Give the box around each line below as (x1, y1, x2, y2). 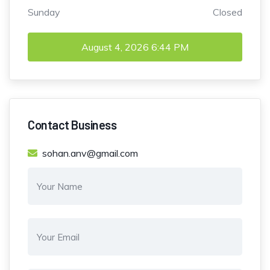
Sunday (28, 6, 60, 19)
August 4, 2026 (81, 41, 149, 54)
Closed (213, 6, 242, 19)
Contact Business (28, 118, 116, 133)
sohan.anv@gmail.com (42, 147, 138, 160)
